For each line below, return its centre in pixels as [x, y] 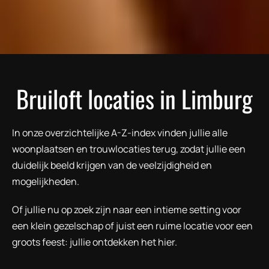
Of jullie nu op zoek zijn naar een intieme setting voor [127, 209]
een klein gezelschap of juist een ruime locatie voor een [132, 225]
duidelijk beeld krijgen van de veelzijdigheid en [112, 165]
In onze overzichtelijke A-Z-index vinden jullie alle [120, 132]
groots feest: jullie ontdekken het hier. [95, 242]
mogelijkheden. [46, 181]
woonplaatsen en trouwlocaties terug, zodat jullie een [129, 149]
